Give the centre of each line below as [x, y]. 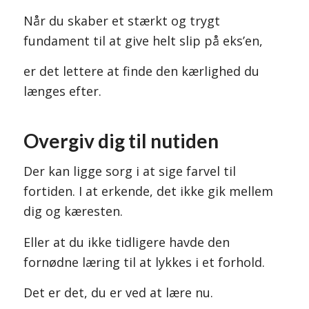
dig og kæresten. [73, 211]
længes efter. [62, 91]
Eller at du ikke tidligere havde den [126, 242]
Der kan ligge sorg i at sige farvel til [129, 171]
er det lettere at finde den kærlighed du [141, 71]
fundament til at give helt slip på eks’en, [143, 40]
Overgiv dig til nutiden [121, 141]
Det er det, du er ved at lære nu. [118, 293]
